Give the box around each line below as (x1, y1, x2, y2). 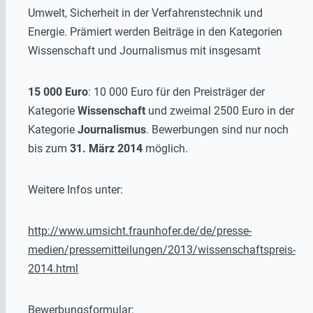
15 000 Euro (28, 85, 88, 99)
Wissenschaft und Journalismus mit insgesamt (28, 43, 261, 57)
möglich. (143, 141, 188, 155)
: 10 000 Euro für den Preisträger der (88, 85, 265, 99)
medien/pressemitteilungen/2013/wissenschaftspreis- (28, 242, 296, 256)
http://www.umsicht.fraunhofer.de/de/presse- (28, 224, 252, 238)
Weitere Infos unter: (28, 182, 123, 196)
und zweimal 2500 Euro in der (145, 103, 294, 117)
